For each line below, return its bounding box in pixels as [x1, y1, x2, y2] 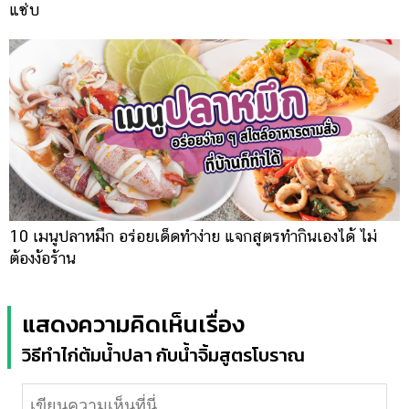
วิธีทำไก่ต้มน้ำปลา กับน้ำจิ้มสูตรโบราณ [22, 341, 305, 369]
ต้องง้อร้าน [9, 247, 76, 267]
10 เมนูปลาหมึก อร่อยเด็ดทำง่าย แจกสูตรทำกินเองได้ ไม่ [9, 225, 377, 246]
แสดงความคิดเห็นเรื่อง [22, 305, 245, 341]
